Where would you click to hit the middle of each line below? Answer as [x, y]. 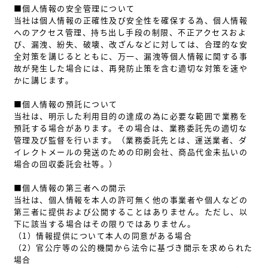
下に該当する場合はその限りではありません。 [104, 223]
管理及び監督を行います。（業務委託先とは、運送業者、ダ [130, 140]
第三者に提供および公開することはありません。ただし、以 [130, 211]
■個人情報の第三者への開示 [70, 188]
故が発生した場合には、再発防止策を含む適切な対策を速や [130, 68]
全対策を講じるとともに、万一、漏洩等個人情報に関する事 [130, 56]
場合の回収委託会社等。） [66, 164]
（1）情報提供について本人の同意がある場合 [103, 235]
